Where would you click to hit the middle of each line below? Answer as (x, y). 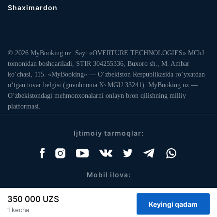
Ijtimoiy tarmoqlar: (108, 133)
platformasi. (24, 106)
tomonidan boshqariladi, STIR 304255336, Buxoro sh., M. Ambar (99, 64)
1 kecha (18, 210)
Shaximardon (33, 8)
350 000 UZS (33, 199)
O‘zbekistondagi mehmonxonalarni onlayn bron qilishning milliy (97, 96)
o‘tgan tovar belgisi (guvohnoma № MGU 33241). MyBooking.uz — (103, 85)
